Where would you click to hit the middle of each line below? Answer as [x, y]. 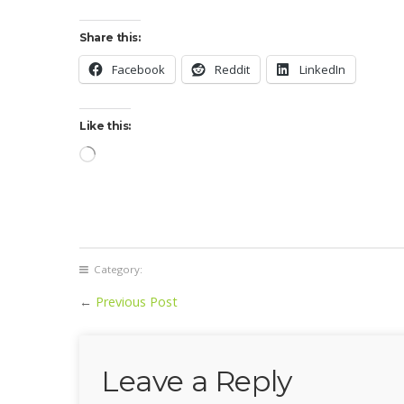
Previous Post [137, 301]
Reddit [232, 69]
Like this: [105, 125]
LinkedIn [322, 69]
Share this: [110, 37]
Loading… [119, 151]
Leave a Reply [197, 381]
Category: [115, 269]
